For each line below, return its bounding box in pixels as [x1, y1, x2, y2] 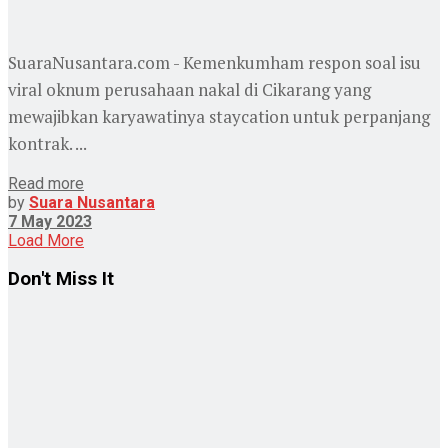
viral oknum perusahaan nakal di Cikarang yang [8, 77, 371, 101]
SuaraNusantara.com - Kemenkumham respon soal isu [8, 50, 421, 74]
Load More [8, 230, 84, 250]
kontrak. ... [8, 131, 87, 155]
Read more [8, 173, 84, 193]
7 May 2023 [8, 211, 92, 231]
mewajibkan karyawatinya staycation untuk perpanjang [8, 104, 430, 128]
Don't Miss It [8, 268, 114, 291]
